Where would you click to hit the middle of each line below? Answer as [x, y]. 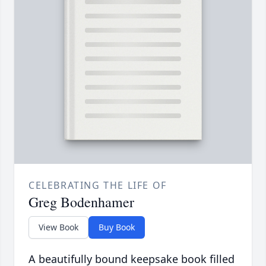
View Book [58, 227]
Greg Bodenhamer [81, 202]
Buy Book [117, 227]
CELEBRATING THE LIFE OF [98, 186]
